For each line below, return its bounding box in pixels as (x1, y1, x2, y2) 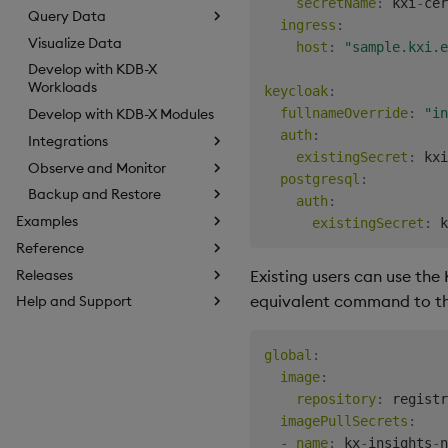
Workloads (28, 78, 97, 97)
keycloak (264, 82, 328, 99)
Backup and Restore (28, 185, 161, 204)
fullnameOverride (280, 104, 408, 121)
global (264, 346, 312, 363)
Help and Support (16, 292, 132, 311)
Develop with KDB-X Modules (28, 105, 214, 124)
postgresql (280, 170, 360, 187)
